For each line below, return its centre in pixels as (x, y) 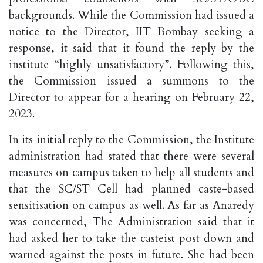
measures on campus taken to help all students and (131, 173)
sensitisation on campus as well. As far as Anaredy (131, 206)
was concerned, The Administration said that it (131, 222)
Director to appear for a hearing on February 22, (131, 98)
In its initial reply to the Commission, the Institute (131, 140)
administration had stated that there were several (131, 156)
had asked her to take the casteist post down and (131, 239)
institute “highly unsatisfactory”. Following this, (131, 65)
